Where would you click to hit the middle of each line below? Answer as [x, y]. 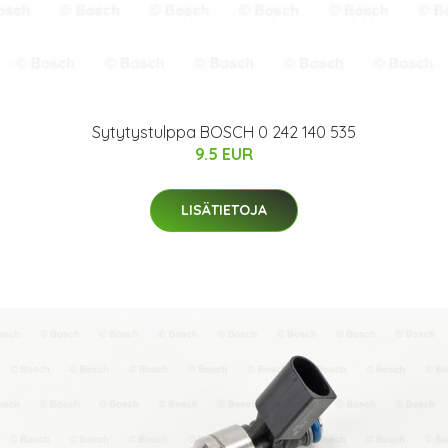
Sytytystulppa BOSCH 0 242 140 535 [224, 132]
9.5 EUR [224, 154]
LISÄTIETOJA [224, 210]
